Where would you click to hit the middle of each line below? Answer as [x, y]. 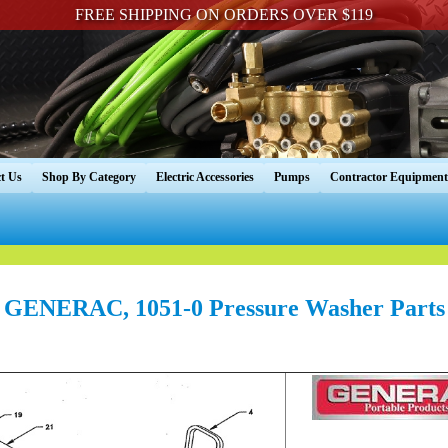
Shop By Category [89, 177]
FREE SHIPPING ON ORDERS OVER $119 [223, 14]
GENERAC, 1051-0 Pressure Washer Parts [224, 307]
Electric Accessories [205, 177]
